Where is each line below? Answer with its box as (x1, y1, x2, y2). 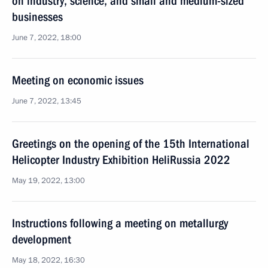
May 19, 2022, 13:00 (12, 175, 85, 186)
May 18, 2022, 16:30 (12, 255, 85, 266)
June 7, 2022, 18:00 (12, 32, 81, 43)
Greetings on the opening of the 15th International (12, 136, 249, 151)
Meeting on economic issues (12, 73, 144, 87)
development (12, 232, 71, 246)
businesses (12, 10, 63, 24)
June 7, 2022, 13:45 (12, 96, 81, 106)
